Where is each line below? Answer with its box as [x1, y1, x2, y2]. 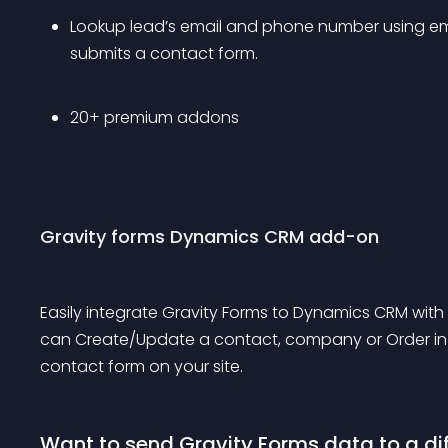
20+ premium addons [70, 106, 239, 129]
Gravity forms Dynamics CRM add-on [40, 224, 379, 249]
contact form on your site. [40, 355, 243, 378]
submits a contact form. [70, 42, 258, 65]
